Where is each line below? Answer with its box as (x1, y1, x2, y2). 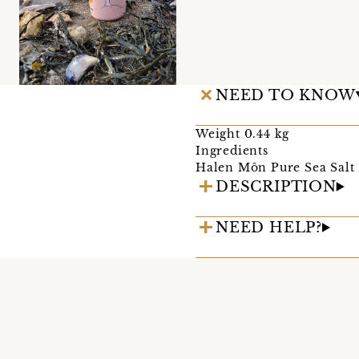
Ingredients (196, 143, 268, 158)
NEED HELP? (216, 218, 322, 236)
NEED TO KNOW (216, 86, 356, 104)
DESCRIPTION (216, 177, 337, 196)
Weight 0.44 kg (196, 126, 290, 141)
